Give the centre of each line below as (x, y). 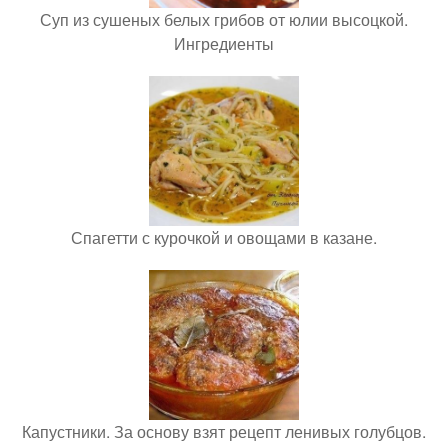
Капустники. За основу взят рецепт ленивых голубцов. (224, 431)
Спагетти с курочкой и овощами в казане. (224, 237)
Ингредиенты (224, 43)
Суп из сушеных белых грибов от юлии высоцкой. (224, 19)
